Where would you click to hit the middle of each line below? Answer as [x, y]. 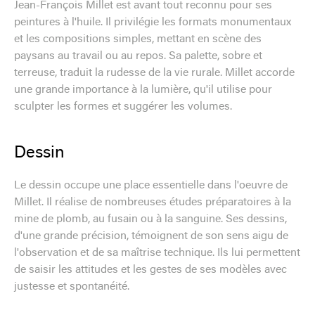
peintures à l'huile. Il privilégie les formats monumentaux [153, 22]
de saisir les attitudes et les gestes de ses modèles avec [150, 270]
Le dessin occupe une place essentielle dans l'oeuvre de [151, 185]
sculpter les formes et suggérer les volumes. [123, 107]
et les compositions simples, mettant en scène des [138, 39]
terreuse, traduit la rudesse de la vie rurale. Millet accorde [154, 73]
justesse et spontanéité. [72, 287]
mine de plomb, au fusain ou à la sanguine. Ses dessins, [150, 219]
